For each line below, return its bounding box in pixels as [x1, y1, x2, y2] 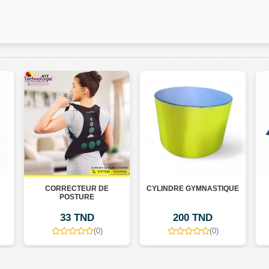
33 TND [42, 212, 77, 224]
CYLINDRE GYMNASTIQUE [128, 184, 222, 193]
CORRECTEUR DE [27, 184, 91, 193]
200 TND [155, 212, 195, 224]
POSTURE [41, 193, 77, 202]
